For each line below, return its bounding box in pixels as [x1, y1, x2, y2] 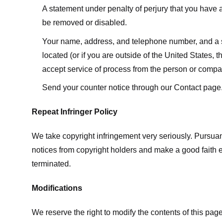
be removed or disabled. [42, 18, 127, 27]
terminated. [32, 159, 71, 168]
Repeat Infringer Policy [32, 108, 117, 116]
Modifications [32, 183, 82, 192]
